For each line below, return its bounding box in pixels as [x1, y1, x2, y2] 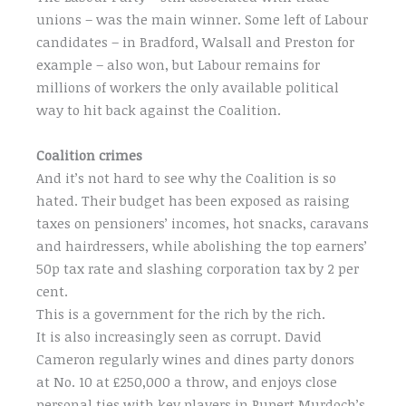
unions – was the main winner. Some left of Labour [36, 9, 369, 28]
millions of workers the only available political [36, 77, 340, 96]
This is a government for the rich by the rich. [36, 304, 326, 323]
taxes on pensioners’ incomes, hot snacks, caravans [36, 213, 370, 232]
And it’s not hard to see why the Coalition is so [36, 168, 337, 187]
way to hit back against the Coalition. [36, 100, 282, 119]
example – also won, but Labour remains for [36, 54, 321, 73]
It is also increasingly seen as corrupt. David [36, 326, 323, 345]
